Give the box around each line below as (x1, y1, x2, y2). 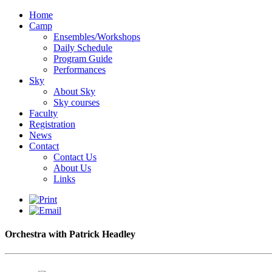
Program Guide (53, 53, 112, 64)
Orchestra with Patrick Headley (5, 229, 135, 240)
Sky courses (53, 97, 100, 107)
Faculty (29, 108, 58, 118)
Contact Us (53, 152, 97, 162)
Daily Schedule (53, 42, 112, 53)
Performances (53, 64, 106, 75)
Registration (29, 119, 75, 129)
